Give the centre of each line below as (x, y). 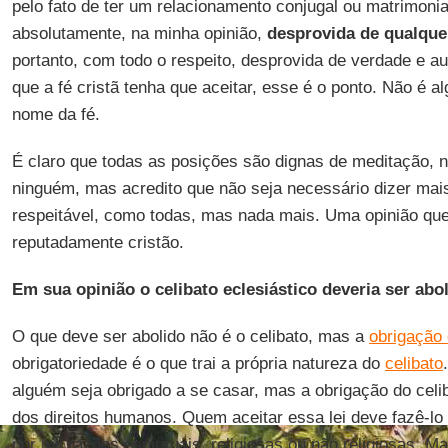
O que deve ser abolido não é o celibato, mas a (190, 336)
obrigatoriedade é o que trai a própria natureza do (198, 363)
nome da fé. (55, 114)
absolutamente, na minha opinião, (139, 33)
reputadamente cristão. (97, 242)
